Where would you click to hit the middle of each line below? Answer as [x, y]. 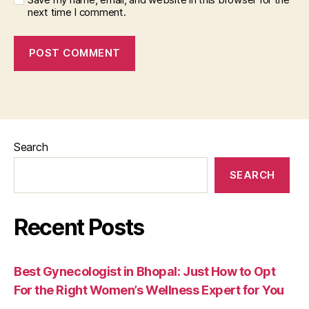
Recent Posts [79, 227]
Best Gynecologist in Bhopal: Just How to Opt [145, 271]
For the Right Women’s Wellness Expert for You [149, 290]
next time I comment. [77, 12]
